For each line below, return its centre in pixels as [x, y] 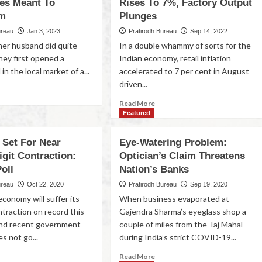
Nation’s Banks [154, 169]
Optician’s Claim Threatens [182, 156]
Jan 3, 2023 [44, 31]
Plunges [138, 16]
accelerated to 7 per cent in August [185, 71]
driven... [134, 84]
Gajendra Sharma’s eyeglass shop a [183, 211]
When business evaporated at [175, 199]
